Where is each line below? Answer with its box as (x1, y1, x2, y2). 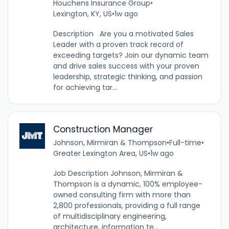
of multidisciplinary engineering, (53, 211, 167, 221)
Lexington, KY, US (53, 8, 112, 19)
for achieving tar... (53, 82, 117, 93)
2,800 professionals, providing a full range (53, 200, 200, 211)
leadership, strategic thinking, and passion (53, 71, 202, 82)
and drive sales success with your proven (53, 60, 199, 71)
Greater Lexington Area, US (53, 148, 148, 158)
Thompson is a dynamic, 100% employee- (53, 178, 202, 189)
